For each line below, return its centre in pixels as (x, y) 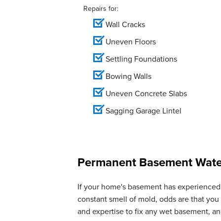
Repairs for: (101, 8)
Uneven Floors (131, 41)
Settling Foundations (141, 59)
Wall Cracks (125, 24)
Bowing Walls (129, 76)
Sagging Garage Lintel (144, 110)
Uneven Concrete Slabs (153, 93)
